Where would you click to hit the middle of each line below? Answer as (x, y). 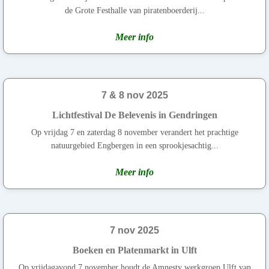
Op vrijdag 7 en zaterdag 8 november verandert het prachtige (134, 132)
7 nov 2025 (134, 230)
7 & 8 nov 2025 (134, 95)
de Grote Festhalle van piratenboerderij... (134, 10)
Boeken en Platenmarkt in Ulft (134, 250)
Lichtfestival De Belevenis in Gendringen (134, 115)
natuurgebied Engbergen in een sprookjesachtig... (134, 145)
